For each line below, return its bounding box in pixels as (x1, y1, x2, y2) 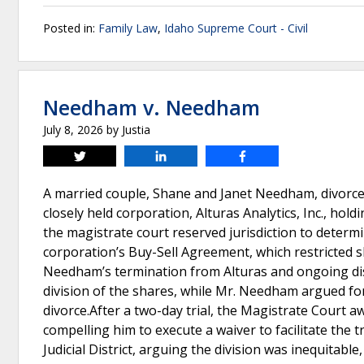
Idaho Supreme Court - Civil (164, 20, 308, 36)
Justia (122, 122, 150, 137)
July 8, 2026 (43, 122, 103, 137)
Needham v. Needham (43, 93, 260, 121)
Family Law (98, 20, 158, 36)
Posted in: (43, 20, 98, 36)
